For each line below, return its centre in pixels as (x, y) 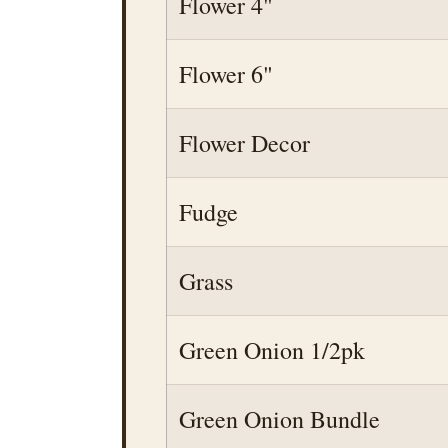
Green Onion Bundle (279, 419)
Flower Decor (244, 143)
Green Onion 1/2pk (272, 350)
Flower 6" (226, 74)
